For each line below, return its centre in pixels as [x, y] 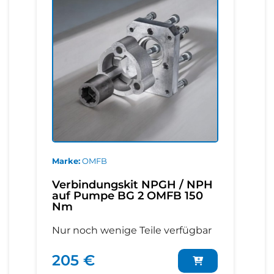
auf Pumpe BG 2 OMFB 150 [128, 195]
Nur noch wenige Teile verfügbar [132, 230]
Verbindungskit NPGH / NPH [132, 184]
